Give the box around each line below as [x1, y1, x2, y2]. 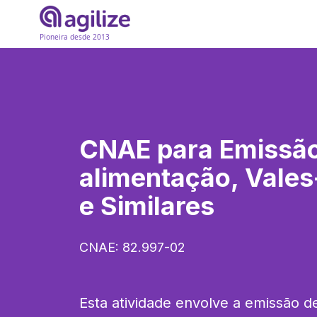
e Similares [79, 190, 214, 221]
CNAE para [79, 134, 219, 165]
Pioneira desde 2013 [40, 32, 110, 42]
